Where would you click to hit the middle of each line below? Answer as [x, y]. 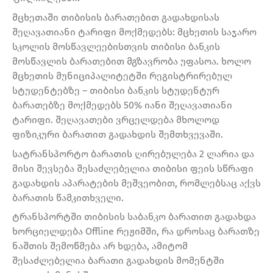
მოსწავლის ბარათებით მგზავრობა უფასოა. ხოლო [132, 62]
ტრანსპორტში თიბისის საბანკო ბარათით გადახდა [134, 217]
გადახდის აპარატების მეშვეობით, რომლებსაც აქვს [136, 183]
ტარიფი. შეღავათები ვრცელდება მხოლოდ [116, 120]
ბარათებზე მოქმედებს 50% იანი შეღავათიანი [122, 105]
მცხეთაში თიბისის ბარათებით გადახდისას [116, 18]
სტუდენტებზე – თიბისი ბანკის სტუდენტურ [116, 91]
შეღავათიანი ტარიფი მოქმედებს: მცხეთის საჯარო [134, 32]
